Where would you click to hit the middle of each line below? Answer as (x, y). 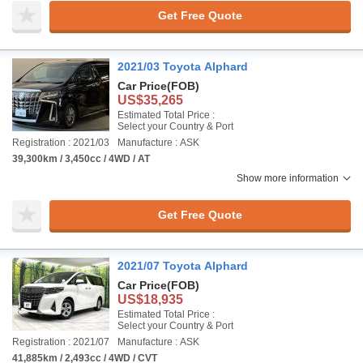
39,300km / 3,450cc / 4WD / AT (81, 159)
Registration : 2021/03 (61, 143)
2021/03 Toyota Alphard (183, 66)
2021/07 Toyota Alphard (183, 266)
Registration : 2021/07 (61, 342)
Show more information (288, 178)
